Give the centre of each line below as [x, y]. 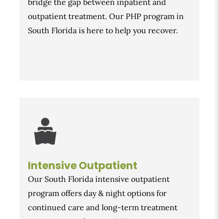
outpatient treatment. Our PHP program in [106, 16]
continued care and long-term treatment [103, 208]
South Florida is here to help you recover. [103, 31]
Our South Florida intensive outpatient [99, 179]
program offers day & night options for [97, 193]
